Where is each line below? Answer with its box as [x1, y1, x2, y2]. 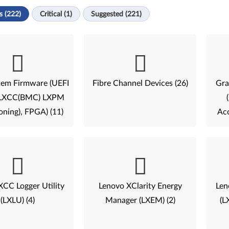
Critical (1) [40, 11, 73, 18]
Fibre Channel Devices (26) [92, 79, 188, 87]
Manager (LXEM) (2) [105, 196, 175, 204]
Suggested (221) [91, 11, 142, 18]
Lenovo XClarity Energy [98, 182, 182, 190]
